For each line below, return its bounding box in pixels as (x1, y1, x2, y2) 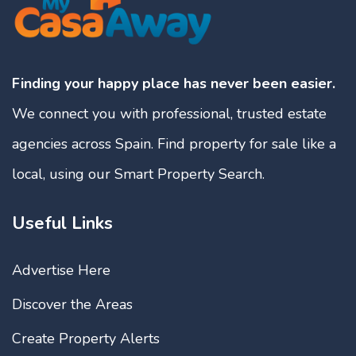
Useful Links (12, 211, 113, 235)
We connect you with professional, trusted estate (12, 103, 327, 123)
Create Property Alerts (12, 328, 160, 348)
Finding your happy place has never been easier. (12, 73, 335, 93)
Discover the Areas (12, 294, 133, 314)
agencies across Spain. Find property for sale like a (12, 133, 336, 153)
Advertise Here (12, 260, 110, 280)
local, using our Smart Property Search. (12, 164, 265, 184)
